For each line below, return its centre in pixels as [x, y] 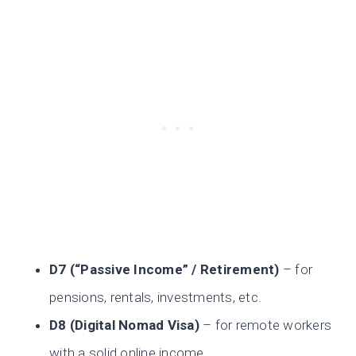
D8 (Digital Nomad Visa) [124, 325]
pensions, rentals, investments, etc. [156, 298]
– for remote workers [265, 325]
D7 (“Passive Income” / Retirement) [164, 270]
